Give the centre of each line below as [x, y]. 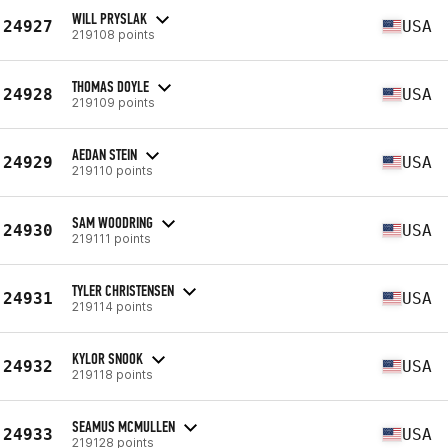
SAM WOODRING [112, 222]
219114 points [112, 306]
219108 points [113, 34]
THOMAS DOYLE [110, 86]
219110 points [112, 170]
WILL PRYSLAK [109, 18]
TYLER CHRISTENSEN [123, 290]
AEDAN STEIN [104, 154]
